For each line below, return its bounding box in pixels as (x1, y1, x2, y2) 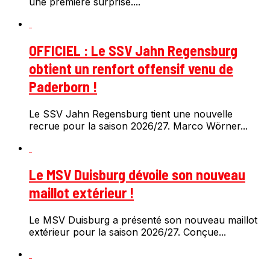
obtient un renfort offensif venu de (29, 60, 233, 78)
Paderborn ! (29, 78, 97, 96)
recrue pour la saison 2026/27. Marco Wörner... (29, 120, 248, 133)
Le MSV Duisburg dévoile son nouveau (29, 166, 245, 184)
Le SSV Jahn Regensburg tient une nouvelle (29, 108, 233, 121)
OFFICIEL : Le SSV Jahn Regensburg (29, 42, 237, 60)
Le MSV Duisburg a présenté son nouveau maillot (29, 213, 257, 226)
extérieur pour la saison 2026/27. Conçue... (29, 225, 226, 238)
